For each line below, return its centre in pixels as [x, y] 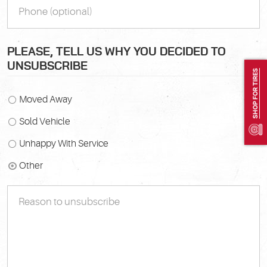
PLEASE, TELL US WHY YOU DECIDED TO [117, 52]
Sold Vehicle [44, 122]
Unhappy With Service [63, 144]
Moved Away [45, 100]
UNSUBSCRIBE [47, 66]
